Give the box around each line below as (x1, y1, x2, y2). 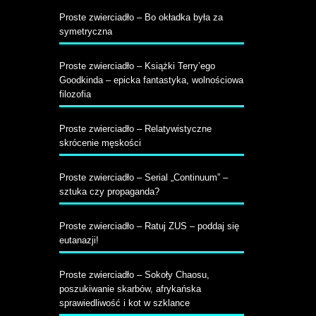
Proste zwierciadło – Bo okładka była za (59, 12, 223, 23)
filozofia (59, 89, 91, 99)
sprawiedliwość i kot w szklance (59, 298, 190, 308)
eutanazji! (59, 235, 99, 245)
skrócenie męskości (59, 138, 141, 148)
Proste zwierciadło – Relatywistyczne (59, 123, 212, 134)
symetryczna (59, 26, 112, 37)
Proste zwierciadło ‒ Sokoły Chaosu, (59, 269, 209, 280)
